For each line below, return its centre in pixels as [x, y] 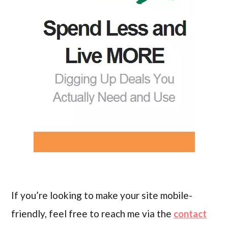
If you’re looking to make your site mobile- [102, 195]
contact [190, 214]
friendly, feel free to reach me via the [93, 214]
